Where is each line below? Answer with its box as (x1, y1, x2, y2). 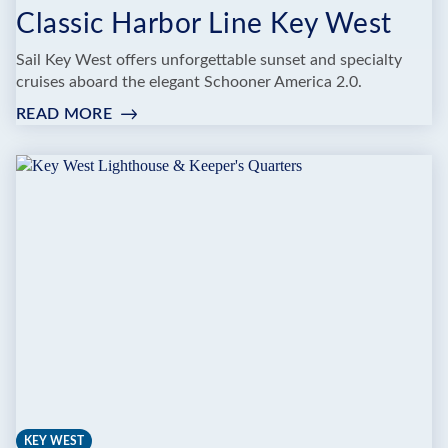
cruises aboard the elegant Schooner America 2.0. (16, 73, 362, 90)
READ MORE (16, 105, 112, 122)
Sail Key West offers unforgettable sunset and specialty (16, 51, 402, 68)
